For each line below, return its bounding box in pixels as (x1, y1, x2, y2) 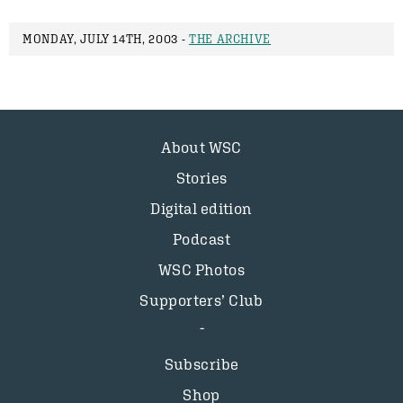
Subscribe (164, 355, 239, 373)
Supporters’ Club (139, 291, 264, 309)
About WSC (161, 139, 242, 157)
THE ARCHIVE (188, 32, 272, 46)
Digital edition (150, 200, 253, 218)
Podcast (173, 230, 230, 248)
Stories (175, 169, 228, 187)
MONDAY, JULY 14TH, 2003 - (22, 32, 189, 46)
